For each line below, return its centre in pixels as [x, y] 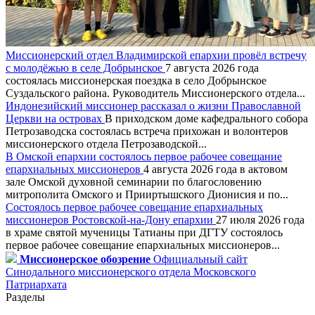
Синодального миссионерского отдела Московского [131, 271]
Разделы [25, 297]
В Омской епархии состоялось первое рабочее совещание [144, 156]
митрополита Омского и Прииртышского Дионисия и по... [147, 194]
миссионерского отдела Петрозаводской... [106, 143]
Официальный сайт [199, 259]
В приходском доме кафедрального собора [206, 118]
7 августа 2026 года [212, 67]
